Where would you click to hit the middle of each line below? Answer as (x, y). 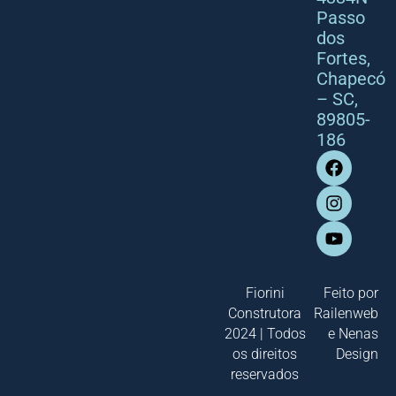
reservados (265, 374)
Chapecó (350, 79)
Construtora (265, 313)
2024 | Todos (265, 334)
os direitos (265, 354)
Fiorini (265, 293)
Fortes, (343, 58)
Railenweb (346, 313)
